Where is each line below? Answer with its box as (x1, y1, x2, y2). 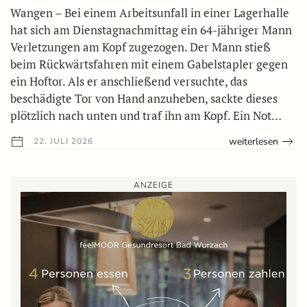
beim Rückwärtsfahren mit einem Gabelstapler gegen (10, 56, 288, 72)
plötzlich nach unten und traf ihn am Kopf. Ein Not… (10, 107, 282, 123)
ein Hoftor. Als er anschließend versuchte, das (10, 73, 247, 89)
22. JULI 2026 (31, 135, 93, 147)
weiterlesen (229, 134, 279, 148)
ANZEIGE (134, 179, 173, 191)
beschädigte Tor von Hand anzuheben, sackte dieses (10, 90, 278, 106)
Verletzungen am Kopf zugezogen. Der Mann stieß (10, 38, 271, 55)
